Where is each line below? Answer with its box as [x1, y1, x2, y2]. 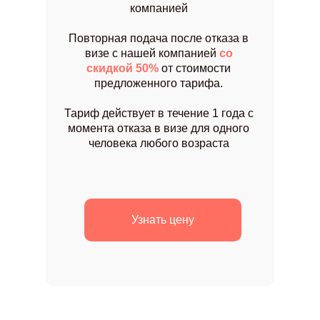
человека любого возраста [88, 137, 229, 149]
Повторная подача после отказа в [69, 32, 249, 44]
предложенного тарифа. [94, 77, 223, 89]
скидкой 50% [86, 62, 159, 74]
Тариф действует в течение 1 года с [64, 107, 254, 119]
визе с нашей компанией [84, 47, 219, 59]
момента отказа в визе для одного [68, 122, 249, 134]
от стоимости [159, 62, 231, 74]
